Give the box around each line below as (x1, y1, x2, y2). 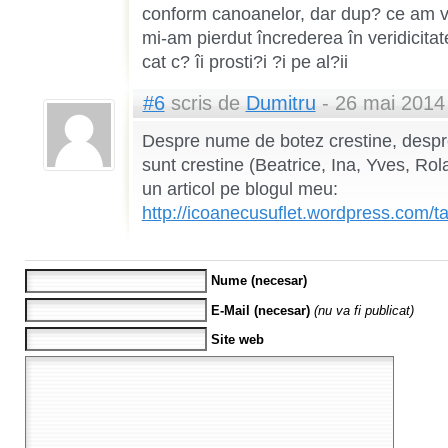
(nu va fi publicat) (313, 302, 414, 318)
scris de (164, 92, 246, 115)
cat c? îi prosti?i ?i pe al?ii (141, 52, 348, 73)
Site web (210, 331, 264, 347)
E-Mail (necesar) (210, 302, 310, 318)
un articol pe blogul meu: (141, 179, 338, 200)
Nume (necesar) (210, 273, 307, 289)
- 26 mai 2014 (315, 92, 445, 115)
